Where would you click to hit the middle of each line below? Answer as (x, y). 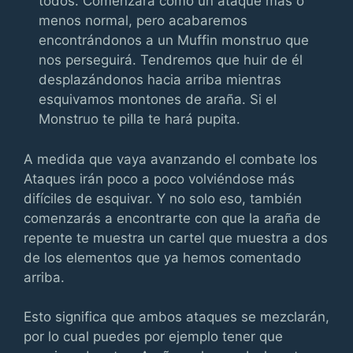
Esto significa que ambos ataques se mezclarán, (176, 317)
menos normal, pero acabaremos (143, 20)
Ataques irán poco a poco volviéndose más (159, 178)
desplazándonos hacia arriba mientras (160, 80)
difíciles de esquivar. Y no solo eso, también (163, 198)
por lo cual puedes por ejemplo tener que (153, 336)
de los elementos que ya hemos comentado (162, 257)
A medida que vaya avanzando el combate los (171, 159)
